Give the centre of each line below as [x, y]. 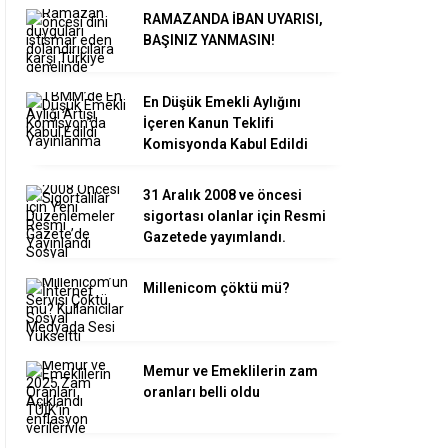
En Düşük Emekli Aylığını [222, 101]
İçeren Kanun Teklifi [208, 122]
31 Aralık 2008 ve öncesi [222, 194]
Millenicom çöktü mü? [216, 287]
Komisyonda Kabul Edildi [225, 143]
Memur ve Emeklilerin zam [230, 370]
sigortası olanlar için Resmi [234, 215]
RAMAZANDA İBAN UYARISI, [233, 18]
